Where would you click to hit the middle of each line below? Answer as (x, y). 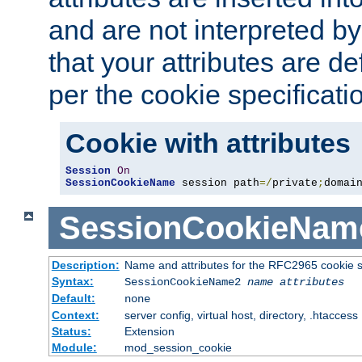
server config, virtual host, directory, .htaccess (241, 316)
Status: (71, 332)
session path (217, 183)
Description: (85, 265)
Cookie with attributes (208, 143)
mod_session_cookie (178, 348)
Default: (73, 299)
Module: (74, 348)
